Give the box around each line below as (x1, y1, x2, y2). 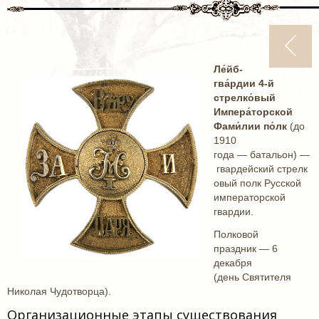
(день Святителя (214, 271, 291, 283)
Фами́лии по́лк (214, 120, 287, 132)
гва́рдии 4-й (214, 78, 274, 89)
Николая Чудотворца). (7, 286, 111, 297)
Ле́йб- (214, 63, 243, 75)
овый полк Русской (214, 177, 301, 189)
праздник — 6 (214, 243, 278, 254)
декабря (214, 257, 252, 268)
